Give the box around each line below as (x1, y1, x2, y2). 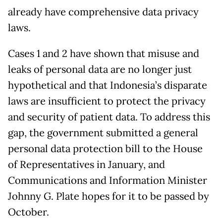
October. (8, 205, 49, 219)
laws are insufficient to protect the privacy (8, 94, 206, 108)
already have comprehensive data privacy (8, 5, 199, 18)
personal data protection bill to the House (8, 142, 203, 155)
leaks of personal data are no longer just (8, 62, 192, 76)
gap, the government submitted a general (8, 126, 198, 139)
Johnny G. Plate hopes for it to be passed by (8, 189, 209, 203)
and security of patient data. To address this (8, 110, 210, 123)
